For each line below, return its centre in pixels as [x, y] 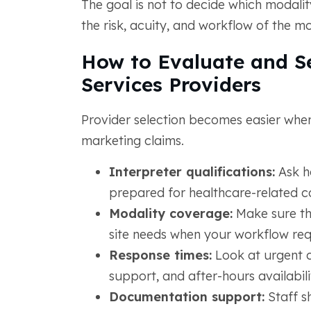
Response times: [160, 255]
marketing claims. [132, 141]
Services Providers [171, 84]
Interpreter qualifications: [192, 172]
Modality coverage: [170, 213]
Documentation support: [186, 297]
